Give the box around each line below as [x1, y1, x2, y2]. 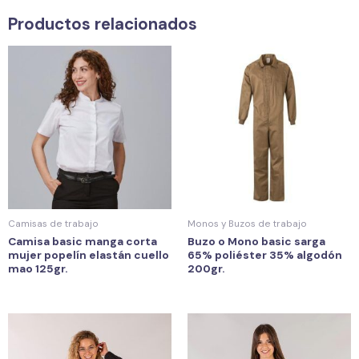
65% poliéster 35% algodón [188, 248, 342, 263]
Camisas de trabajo [8, 217, 99, 231]
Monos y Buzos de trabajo [188, 217, 307, 231]
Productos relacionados [8, 14, 197, 35]
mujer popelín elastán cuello [8, 248, 169, 263]
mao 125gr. [8, 261, 67, 276]
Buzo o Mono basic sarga [188, 234, 325, 249]
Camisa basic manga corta [8, 234, 157, 249]
